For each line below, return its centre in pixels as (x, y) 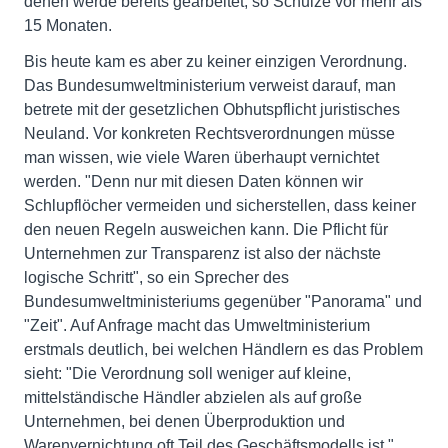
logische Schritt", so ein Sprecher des (156, 277)
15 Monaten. (68, 25)
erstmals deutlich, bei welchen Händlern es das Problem (223, 349)
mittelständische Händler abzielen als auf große (193, 397)
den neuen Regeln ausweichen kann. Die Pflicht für (206, 229)
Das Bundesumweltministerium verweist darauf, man (210, 85)
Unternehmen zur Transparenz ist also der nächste (202, 253)
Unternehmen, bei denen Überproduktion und (184, 421)
